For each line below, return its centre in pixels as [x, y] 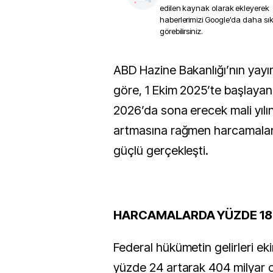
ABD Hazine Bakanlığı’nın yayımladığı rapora [117, 70]
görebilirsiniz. [181, 31]
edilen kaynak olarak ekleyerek [214, 8]
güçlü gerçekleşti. [161, 151]
